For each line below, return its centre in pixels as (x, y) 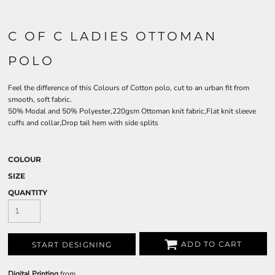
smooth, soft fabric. (40, 99)
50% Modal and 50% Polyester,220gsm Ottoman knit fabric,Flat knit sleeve (132, 111)
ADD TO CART (212, 244)
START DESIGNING (72, 245)
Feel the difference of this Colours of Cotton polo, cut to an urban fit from (129, 88)
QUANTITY (28, 192)
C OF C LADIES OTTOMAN (113, 36)
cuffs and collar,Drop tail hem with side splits (83, 123)
